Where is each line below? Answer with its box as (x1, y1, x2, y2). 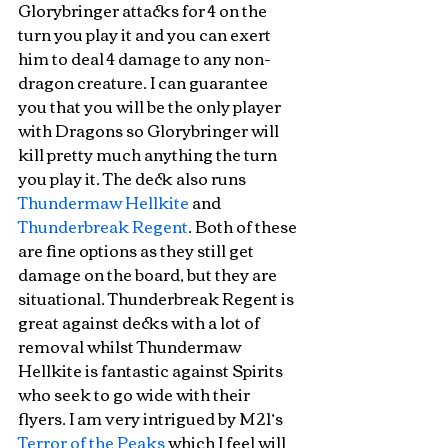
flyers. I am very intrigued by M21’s (18, 403, 286, 433)
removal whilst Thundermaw (18, 331, 244, 361)
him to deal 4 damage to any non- (18, 43, 271, 73)
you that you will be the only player (18, 91, 284, 121)
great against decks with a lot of (18, 307, 263, 337)
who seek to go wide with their (18, 379, 253, 409)
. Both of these (188, 211, 300, 241)
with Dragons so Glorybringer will (18, 115, 282, 145)
